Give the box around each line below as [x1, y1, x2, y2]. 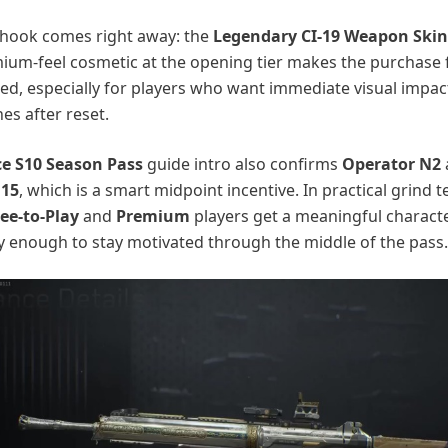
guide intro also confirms [143, 152, 342, 175]
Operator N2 [342, 152, 441, 175]
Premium [116, 204, 190, 227]
